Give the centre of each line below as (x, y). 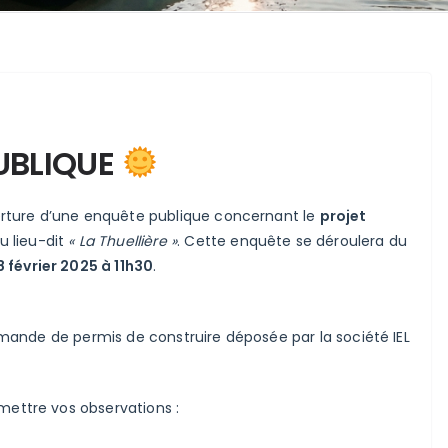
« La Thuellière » (123, 240)
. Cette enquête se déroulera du (292, 240)
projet (343, 215)
